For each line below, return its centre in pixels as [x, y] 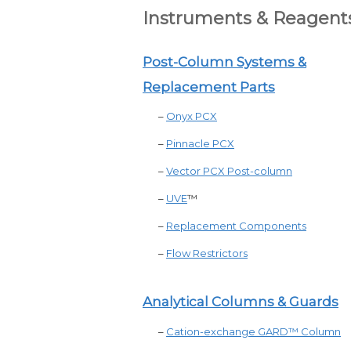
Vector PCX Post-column [229, 171]
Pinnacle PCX [200, 143]
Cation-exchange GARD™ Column [253, 331]
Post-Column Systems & [224, 62]
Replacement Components [236, 226]
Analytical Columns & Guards [241, 302]
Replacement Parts [209, 87]
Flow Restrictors [207, 253]
